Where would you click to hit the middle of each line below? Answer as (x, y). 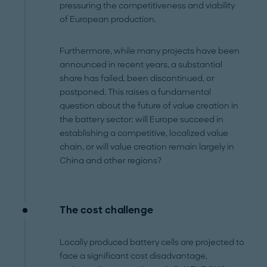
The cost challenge (106, 210)
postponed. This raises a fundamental (136, 92)
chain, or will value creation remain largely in (147, 147)
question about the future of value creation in (149, 105)
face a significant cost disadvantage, (134, 256)
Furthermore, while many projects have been (150, 51)
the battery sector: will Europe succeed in (142, 119)
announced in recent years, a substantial (141, 64)
